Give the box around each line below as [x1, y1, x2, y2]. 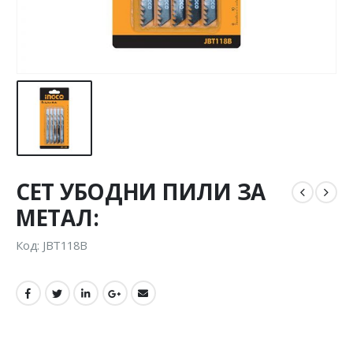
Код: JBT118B [16, 236, 87, 253]
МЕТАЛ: [16, 203, 99, 233]
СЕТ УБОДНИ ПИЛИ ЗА [16, 176, 266, 207]
